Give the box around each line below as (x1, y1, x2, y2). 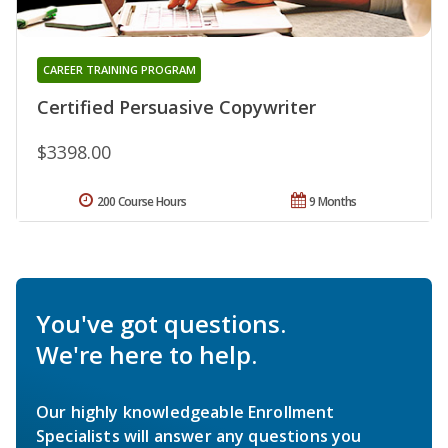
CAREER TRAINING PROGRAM (42, 62, 196, 78)
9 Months (309, 193, 357, 211)
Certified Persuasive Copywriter (37, 95, 316, 120)
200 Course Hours (96, 193, 187, 211)
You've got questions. (36, 307, 286, 341)
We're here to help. (36, 338, 257, 372)
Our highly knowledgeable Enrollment (36, 401, 335, 424)
